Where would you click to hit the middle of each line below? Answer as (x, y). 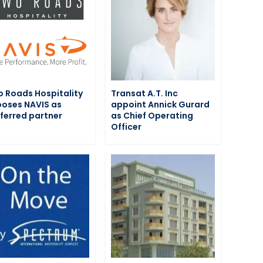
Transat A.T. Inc (145, 93)
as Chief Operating (152, 115)
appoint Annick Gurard (161, 104)
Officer (127, 127)
